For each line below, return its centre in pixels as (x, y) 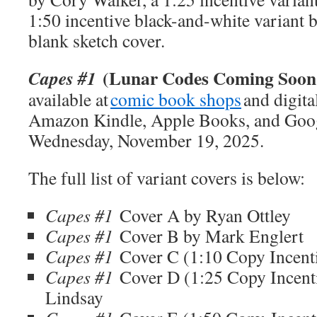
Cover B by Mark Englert (215, 236)
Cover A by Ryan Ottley (205, 215)
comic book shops (176, 99)
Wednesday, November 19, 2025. (146, 140)
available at (69, 99)
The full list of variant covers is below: (170, 178)
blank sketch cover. (100, 40)
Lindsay (77, 297)
